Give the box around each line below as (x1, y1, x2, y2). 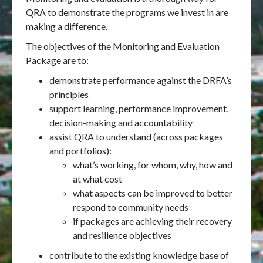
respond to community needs (73, 201, 188, 213)
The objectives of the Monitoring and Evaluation (26, 41, 220, 52)
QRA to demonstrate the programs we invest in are (26, 6, 228, 18)
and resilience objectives (73, 230, 171, 241)
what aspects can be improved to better (73, 187, 232, 198)
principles (49, 89, 89, 100)
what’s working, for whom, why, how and (73, 159, 232, 170)
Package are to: (26, 55, 89, 66)
